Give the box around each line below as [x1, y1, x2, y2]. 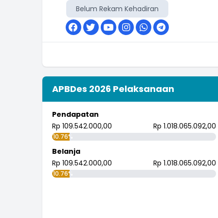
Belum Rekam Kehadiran [75, 4, 159, 14]
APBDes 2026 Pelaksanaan [52, 83, 174, 95]
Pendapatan [52, 109, 99, 119]
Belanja [52, 146, 80, 156]
